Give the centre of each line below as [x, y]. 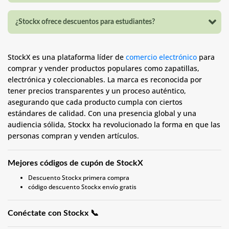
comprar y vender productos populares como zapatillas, [104, 68]
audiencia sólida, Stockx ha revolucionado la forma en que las [114, 124]
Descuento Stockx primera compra [79, 178]
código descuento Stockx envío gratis [82, 187]
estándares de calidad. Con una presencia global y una [102, 113]
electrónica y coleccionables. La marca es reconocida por [105, 79]
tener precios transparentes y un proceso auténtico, [97, 91]
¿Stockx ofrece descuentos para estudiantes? [85, 22]
